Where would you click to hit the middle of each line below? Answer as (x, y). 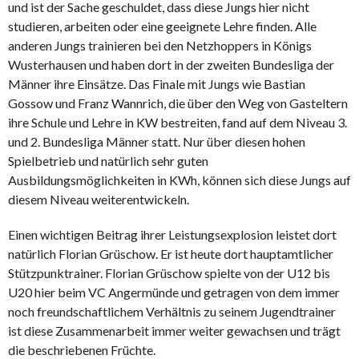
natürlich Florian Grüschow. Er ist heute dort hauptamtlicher (171, 253)
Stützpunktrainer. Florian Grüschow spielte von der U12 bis (169, 272)
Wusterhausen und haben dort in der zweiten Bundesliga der (171, 64)
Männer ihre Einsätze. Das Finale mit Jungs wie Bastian (157, 83)
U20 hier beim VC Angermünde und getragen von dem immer (174, 292)
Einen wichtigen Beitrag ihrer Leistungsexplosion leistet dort (172, 234)
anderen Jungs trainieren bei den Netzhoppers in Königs (160, 45)
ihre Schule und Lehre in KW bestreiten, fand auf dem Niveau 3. (177, 122)
